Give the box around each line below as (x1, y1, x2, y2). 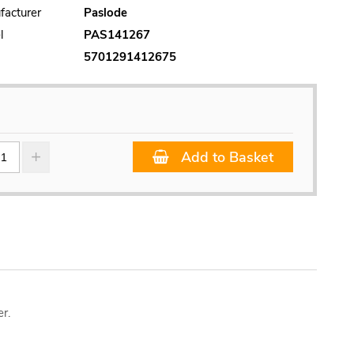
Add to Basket (180, 148, 273, 168)
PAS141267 (84, 27, 151, 43)
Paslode (84, 5, 128, 21)
